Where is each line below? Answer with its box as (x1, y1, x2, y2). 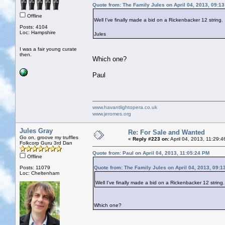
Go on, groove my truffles (20, 134, 78, 140)
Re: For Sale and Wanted (128, 128, 205, 136)
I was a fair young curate (20, 46, 77, 52)
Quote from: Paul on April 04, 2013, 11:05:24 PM (92, 150, 209, 156)
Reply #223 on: (133, 136, 169, 142)
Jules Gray (20, 127, 53, 135)
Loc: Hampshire (20, 29, 56, 35)
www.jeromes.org (92, 110, 131, 117)
